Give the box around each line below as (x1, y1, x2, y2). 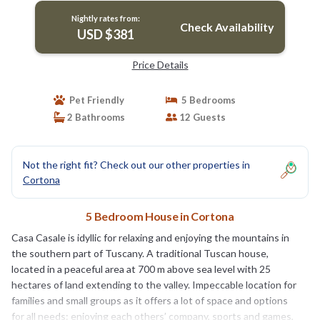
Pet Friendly (64, 94, 124, 106)
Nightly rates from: (71, 13, 140, 23)
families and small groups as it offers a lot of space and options (11, 294, 288, 306)
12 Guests (177, 111, 226, 123)
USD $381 (76, 26, 134, 42)
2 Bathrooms (64, 111, 125, 123)
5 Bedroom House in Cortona (86, 209, 234, 223)
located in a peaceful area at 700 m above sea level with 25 (11, 262, 271, 275)
